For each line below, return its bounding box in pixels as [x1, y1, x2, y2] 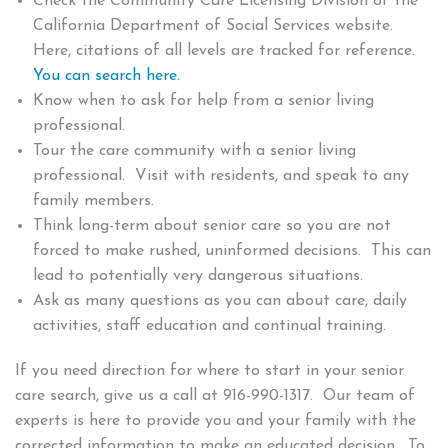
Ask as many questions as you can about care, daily [32, 293, 407, 310]
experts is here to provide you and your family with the [15, 413, 416, 430]
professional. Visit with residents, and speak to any [32, 168, 409, 185]
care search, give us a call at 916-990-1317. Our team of [15, 388, 415, 405]
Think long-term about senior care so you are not [32, 218, 391, 235]
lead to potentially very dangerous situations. [32, 268, 363, 285]
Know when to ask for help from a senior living [32, 93, 374, 110]
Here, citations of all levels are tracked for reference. [32, 43, 420, 60]
